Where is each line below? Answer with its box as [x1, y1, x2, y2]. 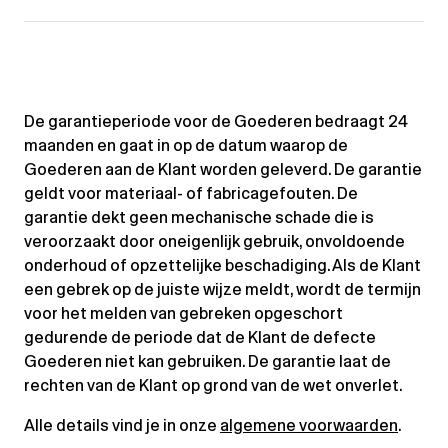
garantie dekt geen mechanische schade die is [24, 208, 374, 227]
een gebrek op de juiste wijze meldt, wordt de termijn [24, 280, 421, 299]
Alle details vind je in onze [24, 416, 220, 435]
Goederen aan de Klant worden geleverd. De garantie [24, 160, 422, 179]
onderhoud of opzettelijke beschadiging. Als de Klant [24, 256, 421, 275]
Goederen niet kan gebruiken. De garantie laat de [24, 352, 391, 371]
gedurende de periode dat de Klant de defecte [24, 328, 376, 347]
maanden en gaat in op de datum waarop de [24, 136, 348, 155]
